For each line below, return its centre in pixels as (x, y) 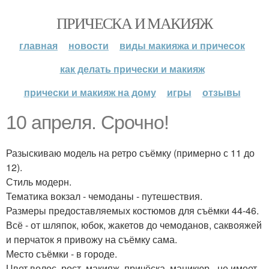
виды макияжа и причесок (182, 45)
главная (38, 45)
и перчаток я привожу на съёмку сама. (92, 239)
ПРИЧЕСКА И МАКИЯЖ (134, 23)
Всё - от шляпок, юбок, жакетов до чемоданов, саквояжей (134, 225)
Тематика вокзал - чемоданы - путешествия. (104, 196)
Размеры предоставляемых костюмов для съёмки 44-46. (132, 210)
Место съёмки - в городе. (62, 254)
